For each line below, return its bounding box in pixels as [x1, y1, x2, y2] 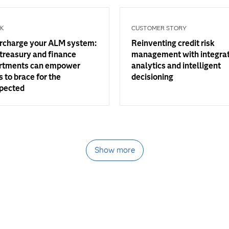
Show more [94, 145, 135, 155]
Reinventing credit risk [131, 38, 215, 48]
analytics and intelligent [131, 61, 221, 71]
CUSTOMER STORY [131, 24, 187, 32]
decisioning [131, 72, 173, 82]
